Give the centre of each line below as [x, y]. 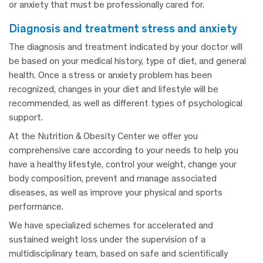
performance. [36, 207]
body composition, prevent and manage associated [113, 178]
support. [26, 117]
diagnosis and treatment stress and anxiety [127, 28]
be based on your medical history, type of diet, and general [127, 61]
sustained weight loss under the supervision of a [107, 240]
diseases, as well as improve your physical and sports [116, 193]
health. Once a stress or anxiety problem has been [110, 75]
